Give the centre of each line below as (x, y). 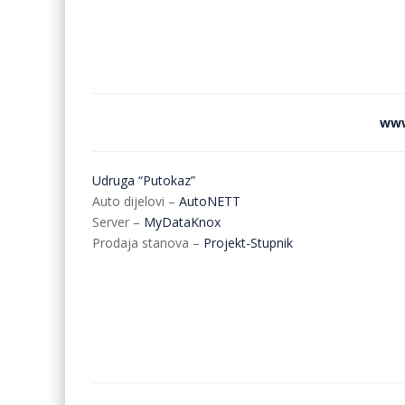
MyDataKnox (182, 222)
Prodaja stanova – (148, 243)
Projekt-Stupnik (248, 243)
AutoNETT (210, 201)
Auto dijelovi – (136, 201)
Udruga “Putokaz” (144, 180)
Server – (118, 222)
